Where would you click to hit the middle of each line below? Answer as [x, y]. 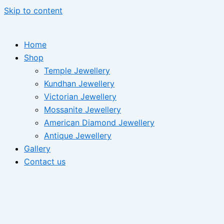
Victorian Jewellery [80, 96]
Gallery [37, 148]
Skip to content [33, 10]
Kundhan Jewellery [79, 83]
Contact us [45, 161]
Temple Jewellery [77, 70]
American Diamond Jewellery [99, 122]
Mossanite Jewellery [82, 109]
